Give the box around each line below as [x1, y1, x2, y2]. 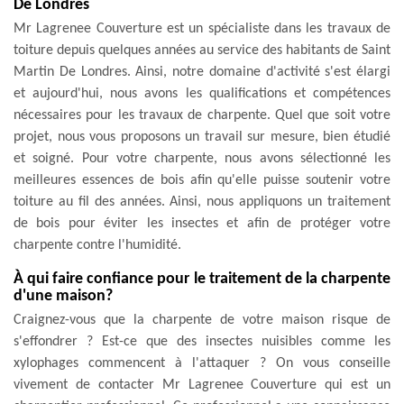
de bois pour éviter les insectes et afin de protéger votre [14, 216, 390, 231]
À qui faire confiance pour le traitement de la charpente [14, 270, 390, 288]
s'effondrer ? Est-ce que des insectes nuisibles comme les [14, 334, 390, 349]
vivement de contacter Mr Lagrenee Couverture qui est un [14, 377, 390, 392]
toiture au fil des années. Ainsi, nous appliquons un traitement [14, 194, 390, 209]
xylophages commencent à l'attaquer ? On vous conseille [14, 355, 390, 371]
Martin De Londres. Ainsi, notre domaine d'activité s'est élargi [14, 64, 390, 79]
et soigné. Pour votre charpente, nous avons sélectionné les [14, 151, 390, 166]
